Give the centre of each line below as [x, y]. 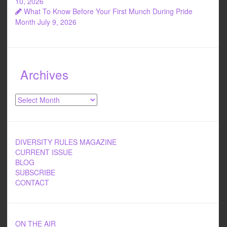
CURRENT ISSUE [44, 152]
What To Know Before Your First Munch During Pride [108, 11]
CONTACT [32, 182]
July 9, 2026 [57, 22]
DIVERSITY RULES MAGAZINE [66, 142]
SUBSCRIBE [35, 172]
